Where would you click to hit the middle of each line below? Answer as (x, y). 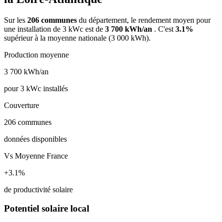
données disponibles (35, 139)
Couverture (22, 105)
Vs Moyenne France (36, 156)
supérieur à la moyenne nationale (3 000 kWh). (77, 38)
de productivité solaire (38, 189)
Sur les (16, 20)
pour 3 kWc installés (36, 88)
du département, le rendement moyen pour (145, 20)
